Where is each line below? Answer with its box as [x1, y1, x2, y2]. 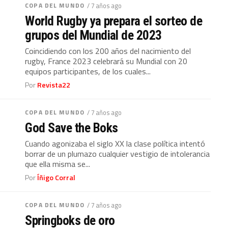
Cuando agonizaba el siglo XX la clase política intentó [25, 137, 206, 150]
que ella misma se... [25, 158, 91, 170]
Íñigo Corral [37, 172, 76, 183]
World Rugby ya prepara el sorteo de [25, 13, 203, 28]
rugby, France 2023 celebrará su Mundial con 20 [25, 55, 188, 67]
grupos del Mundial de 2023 [25, 27, 162, 43]
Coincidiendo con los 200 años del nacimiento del [25, 45, 191, 57]
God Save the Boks [25, 120, 118, 135]
